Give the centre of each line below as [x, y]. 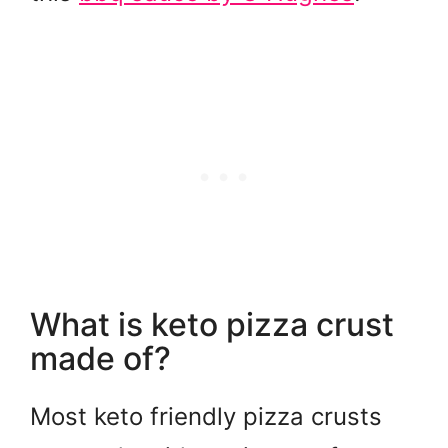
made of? [100, 358]
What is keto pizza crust [212, 324]
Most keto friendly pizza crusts [206, 416]
